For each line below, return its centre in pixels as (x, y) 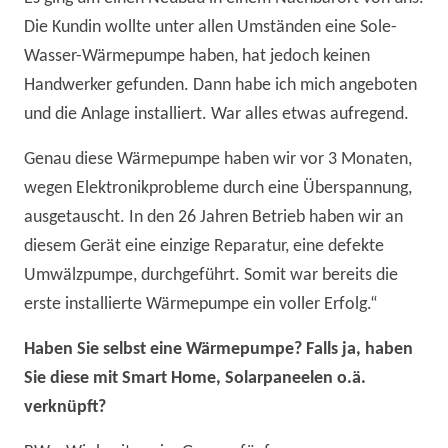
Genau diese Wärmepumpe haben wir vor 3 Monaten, (218, 160)
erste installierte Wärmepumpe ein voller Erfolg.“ (201, 305)
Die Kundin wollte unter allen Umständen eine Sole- (210, 28)
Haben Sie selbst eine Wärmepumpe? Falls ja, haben (218, 350)
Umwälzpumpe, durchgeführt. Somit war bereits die (211, 276)
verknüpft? (65, 408)
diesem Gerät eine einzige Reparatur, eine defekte (204, 247)
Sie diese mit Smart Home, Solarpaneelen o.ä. (195, 379)
